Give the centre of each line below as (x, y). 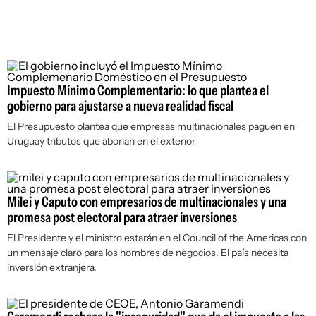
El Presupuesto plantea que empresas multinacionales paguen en (151, 126)
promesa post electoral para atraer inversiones (122, 217)
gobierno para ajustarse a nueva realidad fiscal (120, 106)
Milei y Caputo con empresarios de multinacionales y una (147, 202)
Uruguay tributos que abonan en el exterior (101, 141)
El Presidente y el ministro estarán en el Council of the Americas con (157, 238)
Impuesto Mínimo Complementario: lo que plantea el (138, 90)
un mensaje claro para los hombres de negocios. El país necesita (148, 253)
